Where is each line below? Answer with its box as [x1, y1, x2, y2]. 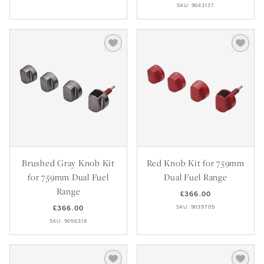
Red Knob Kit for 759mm [147, 157, 245, 169]
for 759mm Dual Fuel [28, 171, 109, 183]
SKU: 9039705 [176, 203, 215, 210]
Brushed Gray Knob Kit [22, 157, 115, 169]
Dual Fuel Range [164, 171, 227, 183]
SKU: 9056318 [49, 217, 87, 225]
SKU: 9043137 [177, 2, 214, 9]
